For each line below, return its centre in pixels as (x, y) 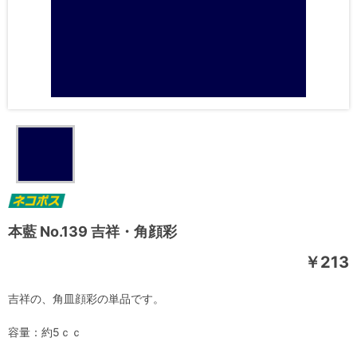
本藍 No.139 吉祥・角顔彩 (92, 232)
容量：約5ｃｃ (45, 332)
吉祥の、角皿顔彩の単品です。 (86, 299)
